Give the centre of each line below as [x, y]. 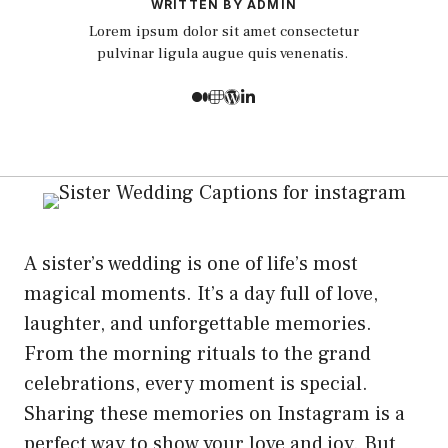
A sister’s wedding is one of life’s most [191, 263]
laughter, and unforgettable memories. [198, 323]
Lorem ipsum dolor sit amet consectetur [224, 31]
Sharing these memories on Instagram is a [214, 413]
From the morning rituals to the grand [197, 353]
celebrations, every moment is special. [196, 383]
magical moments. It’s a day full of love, [201, 293]
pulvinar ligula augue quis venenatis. [224, 53]
